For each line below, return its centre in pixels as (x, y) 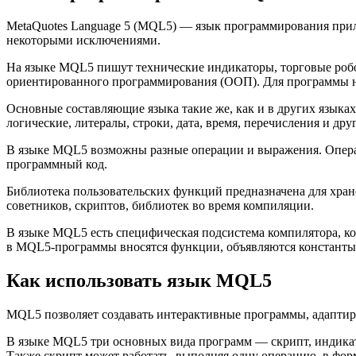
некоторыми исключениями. (83, 41)
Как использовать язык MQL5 (139, 281)
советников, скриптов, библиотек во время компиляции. (160, 206)
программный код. (57, 164)
